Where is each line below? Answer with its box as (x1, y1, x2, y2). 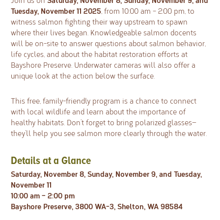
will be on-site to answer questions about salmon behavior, (11, 38, 206, 49)
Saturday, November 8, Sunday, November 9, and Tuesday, (11, 168, 202, 179)
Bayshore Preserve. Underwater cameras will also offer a (11, 60, 196, 70)
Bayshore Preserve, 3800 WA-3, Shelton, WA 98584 (11, 200, 183, 211)
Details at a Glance (11, 154, 91, 167)
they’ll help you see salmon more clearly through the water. (11, 128, 207, 138)
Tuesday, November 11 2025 (11, 5, 102, 16)
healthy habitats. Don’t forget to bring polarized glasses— (11, 117, 197, 127)
